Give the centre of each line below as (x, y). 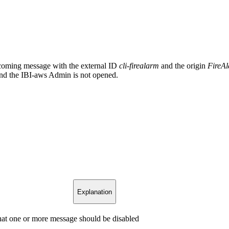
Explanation (94, 192)
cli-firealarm (139, 65)
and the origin (183, 65)
